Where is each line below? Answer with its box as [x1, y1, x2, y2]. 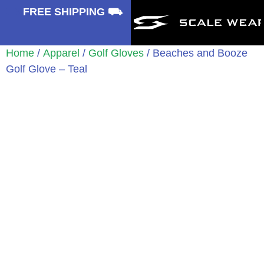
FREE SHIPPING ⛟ [23, 6, 126, 18]
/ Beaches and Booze [144, 47, 247, 59]
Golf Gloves [88, 47, 144, 59]
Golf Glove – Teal [6, 63, 87, 75]
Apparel [43, 47, 80, 59]
